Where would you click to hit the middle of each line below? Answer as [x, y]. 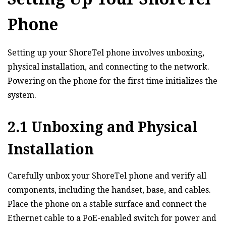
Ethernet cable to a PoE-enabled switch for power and [112, 218]
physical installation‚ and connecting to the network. [108, 67]
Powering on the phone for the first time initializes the [112, 81]
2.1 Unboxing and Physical [103, 128]
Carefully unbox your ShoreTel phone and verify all [107, 176]
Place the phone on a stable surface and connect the [107, 204]
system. [22, 95]
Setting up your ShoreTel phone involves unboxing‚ [106, 53]
